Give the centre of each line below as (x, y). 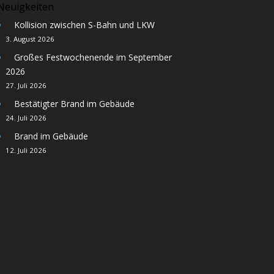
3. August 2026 (30, 39)
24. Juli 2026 (26, 117)
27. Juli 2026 (26, 85)
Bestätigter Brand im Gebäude (74, 103)
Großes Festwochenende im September (93, 57)
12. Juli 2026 (26, 150)
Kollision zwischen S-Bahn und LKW (84, 24)
